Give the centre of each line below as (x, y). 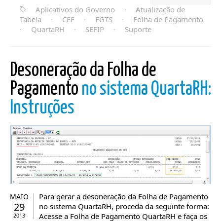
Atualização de (160, 10)
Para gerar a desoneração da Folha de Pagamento (124, 196)
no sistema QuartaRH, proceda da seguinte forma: (124, 206)
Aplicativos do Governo (75, 10)
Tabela (31, 19)
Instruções (42, 109)
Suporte (138, 29)
